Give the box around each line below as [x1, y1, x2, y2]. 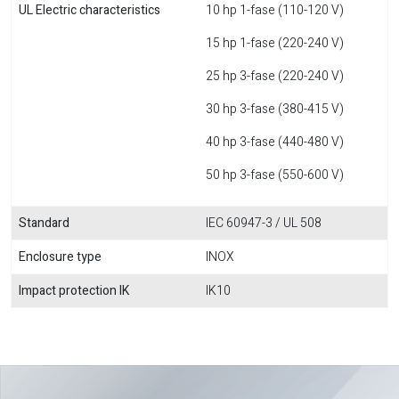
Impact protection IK [19, 281, 129, 300]
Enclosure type [19, 248, 102, 266]
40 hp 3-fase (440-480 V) [206, 133, 344, 151]
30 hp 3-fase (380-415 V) [206, 100, 344, 118]
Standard [19, 214, 69, 232]
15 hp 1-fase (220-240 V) [206, 34, 344, 53]
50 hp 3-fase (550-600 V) [206, 166, 344, 184]
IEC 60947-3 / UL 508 [206, 214, 322, 232]
